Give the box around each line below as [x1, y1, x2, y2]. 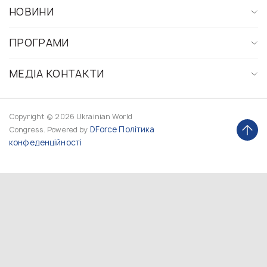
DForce [89, 124, 117, 135]
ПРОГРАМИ [9, 36, 69, 49]
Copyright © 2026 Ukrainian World [9, 111, 132, 122]
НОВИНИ [9, 5, 54, 18]
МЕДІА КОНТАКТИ [9, 67, 104, 80]
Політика [119, 124, 155, 135]
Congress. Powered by [9, 125, 90, 135]
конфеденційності [9, 137, 82, 148]
